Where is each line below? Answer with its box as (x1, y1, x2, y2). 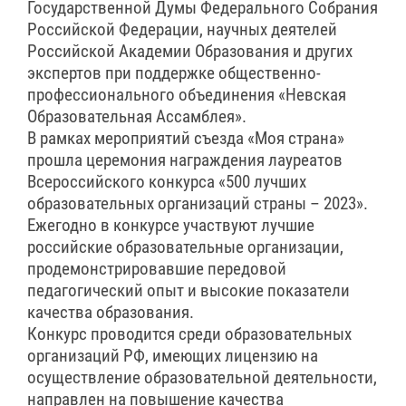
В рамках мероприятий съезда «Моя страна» (27, 129, 344, 150)
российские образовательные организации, (27, 237, 343, 258)
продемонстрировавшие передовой (27, 259, 286, 280)
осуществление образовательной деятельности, (27, 368, 377, 389)
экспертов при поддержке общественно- (27, 63, 321, 84)
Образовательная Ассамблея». (27, 107, 246, 128)
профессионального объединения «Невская (27, 85, 346, 106)
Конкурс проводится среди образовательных (27, 324, 352, 345)
